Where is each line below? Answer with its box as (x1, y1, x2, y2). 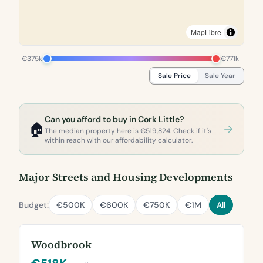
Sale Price (158, 71, 191, 80)
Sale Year (205, 71, 235, 80)
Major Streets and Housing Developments (19, 170, 233, 184)
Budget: (19, 200, 49, 210)
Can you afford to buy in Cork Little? (45, 114, 184, 124)
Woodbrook (31, 237, 92, 252)
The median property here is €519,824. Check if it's (45, 126, 211, 136)
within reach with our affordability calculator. (45, 136, 193, 145)
